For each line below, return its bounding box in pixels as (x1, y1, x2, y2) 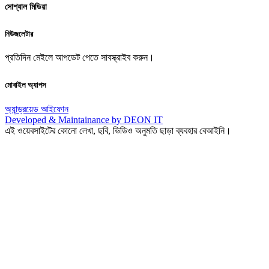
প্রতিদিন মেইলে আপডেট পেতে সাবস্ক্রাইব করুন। (5, 52, 154, 63)
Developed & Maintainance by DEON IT (5, 114, 163, 125)
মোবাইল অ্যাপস (5, 80, 46, 90)
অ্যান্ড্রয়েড (5, 103, 41, 114)
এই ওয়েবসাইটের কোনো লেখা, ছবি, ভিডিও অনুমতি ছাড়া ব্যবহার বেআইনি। (5, 125, 231, 136)
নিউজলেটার (5, 29, 33, 39)
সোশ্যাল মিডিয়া (5, 2, 47, 11)
